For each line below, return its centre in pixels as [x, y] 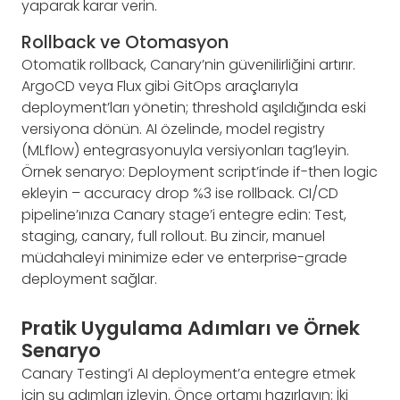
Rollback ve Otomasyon [125, 42]
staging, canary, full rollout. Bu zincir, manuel [173, 236]
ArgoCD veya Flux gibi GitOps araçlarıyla [160, 86]
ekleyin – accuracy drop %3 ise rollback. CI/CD [180, 193]
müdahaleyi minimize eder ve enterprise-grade [184, 257]
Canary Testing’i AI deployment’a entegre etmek [188, 374]
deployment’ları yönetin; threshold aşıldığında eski [194, 107]
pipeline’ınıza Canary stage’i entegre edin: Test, [184, 214]
